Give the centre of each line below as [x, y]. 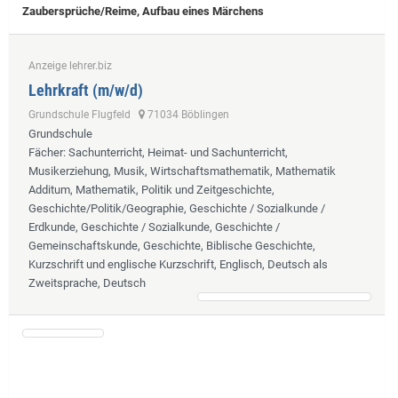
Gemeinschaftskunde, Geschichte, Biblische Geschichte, [172, 245]
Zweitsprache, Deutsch [87, 283]
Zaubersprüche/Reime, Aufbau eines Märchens [143, 11]
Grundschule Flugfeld [84, 114]
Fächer [46, 152]
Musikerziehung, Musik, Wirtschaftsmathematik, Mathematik [182, 171]
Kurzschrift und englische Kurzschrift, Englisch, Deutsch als [178, 264]
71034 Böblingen [187, 114]
